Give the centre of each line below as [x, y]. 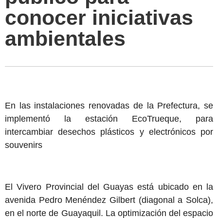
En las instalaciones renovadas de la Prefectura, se [109, 106]
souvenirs [24, 145]
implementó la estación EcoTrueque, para [109, 119]
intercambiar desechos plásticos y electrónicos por [109, 132]
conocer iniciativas [99, 18]
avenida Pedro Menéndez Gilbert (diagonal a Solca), [109, 200]
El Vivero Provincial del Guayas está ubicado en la [109, 187]
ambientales [65, 38]
